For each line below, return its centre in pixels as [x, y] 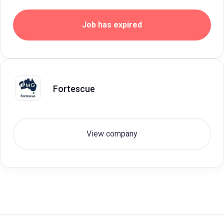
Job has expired [112, 25]
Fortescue [74, 88]
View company [112, 134]
